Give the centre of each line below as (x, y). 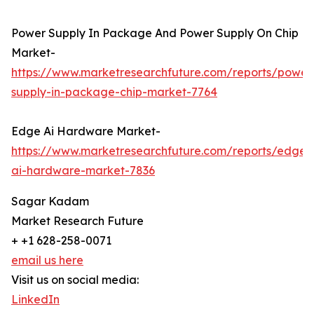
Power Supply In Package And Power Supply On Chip (155, 33)
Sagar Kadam (50, 202)
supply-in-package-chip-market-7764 (114, 92)
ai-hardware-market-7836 (83, 171)
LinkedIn (35, 300)
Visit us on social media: (75, 280)
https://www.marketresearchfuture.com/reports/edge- (161, 151)
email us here (47, 260)
